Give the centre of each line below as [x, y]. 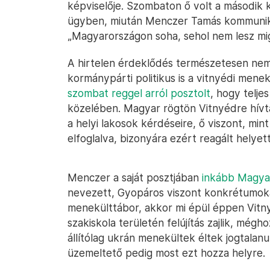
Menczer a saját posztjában [135, 177]
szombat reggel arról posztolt [139, 93]
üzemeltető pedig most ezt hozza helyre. [166, 253]
